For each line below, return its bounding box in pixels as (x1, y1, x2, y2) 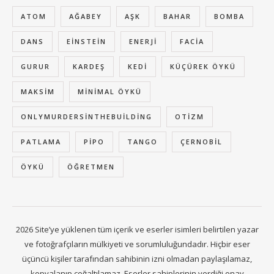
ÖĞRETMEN (67, 161, 115, 171)
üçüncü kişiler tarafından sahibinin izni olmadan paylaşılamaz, (22, 253, 252, 264)
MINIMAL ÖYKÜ (78, 86, 142, 96)
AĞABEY (69, 11, 102, 21)
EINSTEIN (67, 36, 106, 46)
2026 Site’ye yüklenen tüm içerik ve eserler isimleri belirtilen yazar (15, 223, 259, 235)
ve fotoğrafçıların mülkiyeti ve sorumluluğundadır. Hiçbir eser (24, 238, 250, 250)
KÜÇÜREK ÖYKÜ (170, 61, 236, 71)
